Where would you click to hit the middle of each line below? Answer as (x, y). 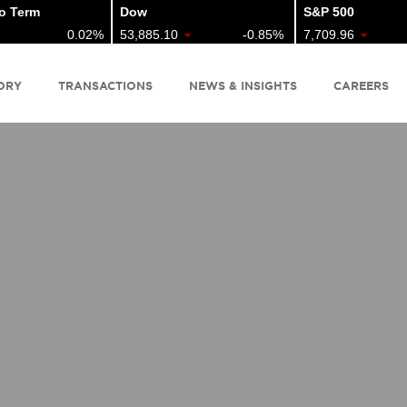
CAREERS (361, 85)
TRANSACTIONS (105, 85)
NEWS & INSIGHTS (243, 85)
